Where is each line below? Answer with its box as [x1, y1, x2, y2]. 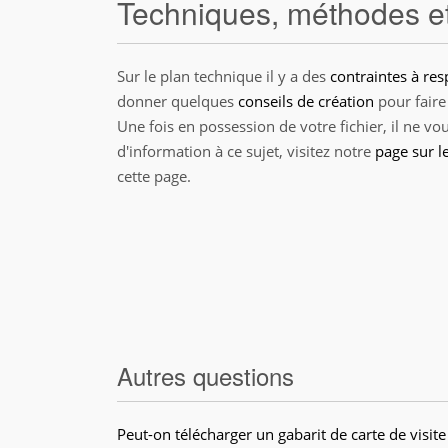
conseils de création [238, 91, 374, 111]
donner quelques [117, 91, 238, 111]
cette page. [117, 166, 191, 186]
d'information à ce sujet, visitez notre [117, 141, 375, 161]
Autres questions [117, 358, 294, 393]
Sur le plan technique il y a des [117, 66, 330, 86]
